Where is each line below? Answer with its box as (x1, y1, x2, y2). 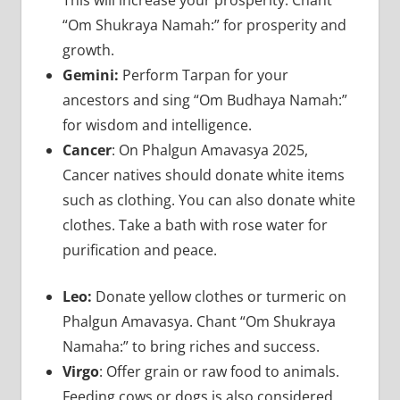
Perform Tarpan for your (118, 64, 288, 85)
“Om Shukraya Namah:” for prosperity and (62, 14, 346, 35)
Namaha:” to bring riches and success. (62, 336, 323, 356)
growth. (62, 39, 118, 60)
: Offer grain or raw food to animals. (98, 361, 339, 381)
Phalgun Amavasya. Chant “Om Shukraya (62, 311, 336, 331)
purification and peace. (62, 239, 217, 260)
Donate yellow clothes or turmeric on (95, 286, 346, 306)
